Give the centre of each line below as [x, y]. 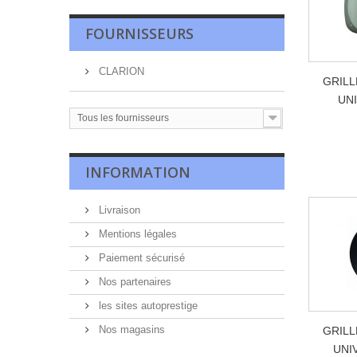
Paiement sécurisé [140, 258]
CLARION [120, 71]
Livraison [118, 210]
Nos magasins [130, 330]
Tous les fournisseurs [123, 118]
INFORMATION [138, 172]
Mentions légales [136, 234]
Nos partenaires [133, 282]
